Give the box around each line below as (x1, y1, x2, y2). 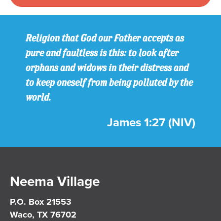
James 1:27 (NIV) (107, 115, 195, 130)
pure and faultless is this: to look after (26, 46, 179, 59)
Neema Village (10, 173, 100, 190)
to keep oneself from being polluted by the (26, 76, 193, 89)
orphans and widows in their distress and (26, 61, 188, 74)
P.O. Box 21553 (10, 196, 72, 208)
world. (26, 91, 51, 104)
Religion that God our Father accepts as (26, 32, 184, 44)
